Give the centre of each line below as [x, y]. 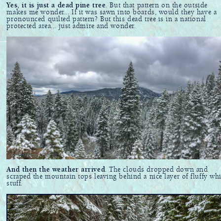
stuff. [15, 184]
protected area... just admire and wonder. [71, 26]
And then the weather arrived [56, 170]
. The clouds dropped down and [157, 170]
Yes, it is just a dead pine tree [56, 5]
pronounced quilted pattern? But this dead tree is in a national [106, 19]
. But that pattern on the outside [157, 5]
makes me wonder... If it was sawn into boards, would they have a [112, 12]
